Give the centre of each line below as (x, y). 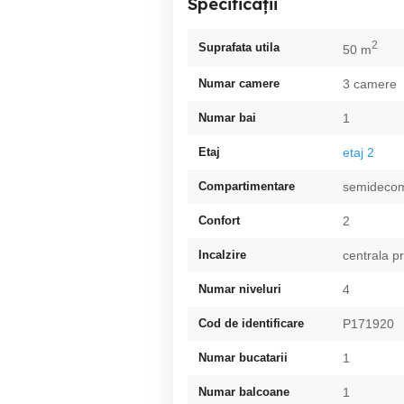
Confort (219, 220)
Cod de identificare (251, 323)
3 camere (370, 83)
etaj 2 (358, 152)
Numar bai (227, 117)
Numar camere (239, 83)
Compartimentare (247, 186)
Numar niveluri (240, 289)
